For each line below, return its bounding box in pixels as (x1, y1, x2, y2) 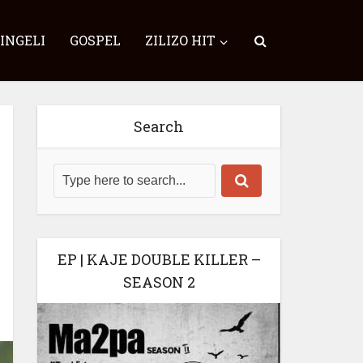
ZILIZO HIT (145, 32, 216, 49)
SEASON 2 (122, 272, 195, 292)
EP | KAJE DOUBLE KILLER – (57, 250, 261, 269)
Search (134, 117, 184, 136)
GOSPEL (70, 32, 121, 49)
